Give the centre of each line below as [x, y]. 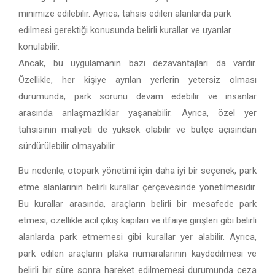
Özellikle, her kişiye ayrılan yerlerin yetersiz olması [137, 79]
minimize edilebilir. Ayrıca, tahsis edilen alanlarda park [125, 13]
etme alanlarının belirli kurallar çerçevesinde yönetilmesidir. [137, 187]
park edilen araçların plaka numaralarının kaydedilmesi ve [137, 254]
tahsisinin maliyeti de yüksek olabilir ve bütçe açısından [137, 129]
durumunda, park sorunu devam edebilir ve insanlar [137, 96]
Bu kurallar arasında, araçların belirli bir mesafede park [137, 204]
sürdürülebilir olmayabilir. [67, 146]
